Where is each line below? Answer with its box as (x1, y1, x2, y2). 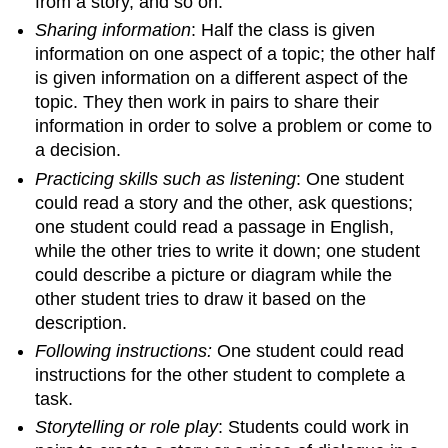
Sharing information (35, 20, 192, 41)
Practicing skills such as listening (35, 168, 297, 189)
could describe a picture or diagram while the (35, 264, 393, 285)
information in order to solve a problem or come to (35, 116, 433, 137)
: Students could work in (218, 417, 410, 438)
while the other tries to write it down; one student (35, 240, 421, 261)
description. (35, 312, 128, 333)
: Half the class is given (191, 20, 376, 41)
